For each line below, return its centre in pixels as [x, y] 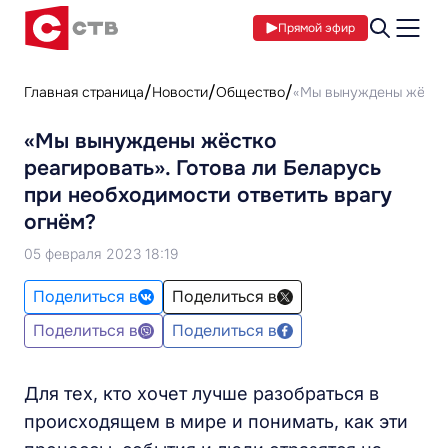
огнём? [60, 222]
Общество [250, 92]
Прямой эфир [316, 28]
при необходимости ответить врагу [208, 195]
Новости [180, 92]
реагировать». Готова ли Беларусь [202, 168]
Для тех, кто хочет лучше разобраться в [201, 393]
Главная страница [84, 92]
